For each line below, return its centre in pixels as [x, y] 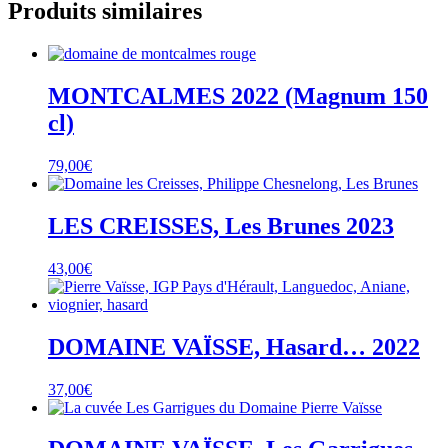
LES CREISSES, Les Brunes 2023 [221, 225]
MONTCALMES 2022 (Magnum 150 [238, 96]
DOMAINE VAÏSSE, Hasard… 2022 [234, 346]
